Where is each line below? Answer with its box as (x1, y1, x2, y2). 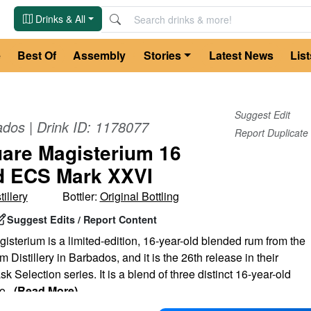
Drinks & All (35, 11, 85, 26)
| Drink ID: (24, 116, 95, 137)
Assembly (73, 47, 126, 63)
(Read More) (13, 282, 78, 299)
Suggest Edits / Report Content (6, 212, 157, 227)
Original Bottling (99, 187, 179, 204)
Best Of (17, 47, 57, 63)
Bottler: (62, 187, 100, 204)
